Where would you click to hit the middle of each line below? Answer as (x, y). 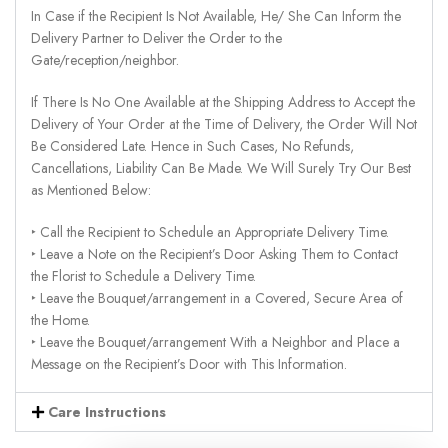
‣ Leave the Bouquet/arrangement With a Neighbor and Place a (215, 341)
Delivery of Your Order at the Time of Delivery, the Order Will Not (224, 123)
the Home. (60, 319)
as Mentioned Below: (91, 189)
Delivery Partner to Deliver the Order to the (156, 37)
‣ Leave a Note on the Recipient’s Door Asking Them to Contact (214, 253)
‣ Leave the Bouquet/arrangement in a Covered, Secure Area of (217, 297)
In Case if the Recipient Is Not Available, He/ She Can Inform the (216, 15)
